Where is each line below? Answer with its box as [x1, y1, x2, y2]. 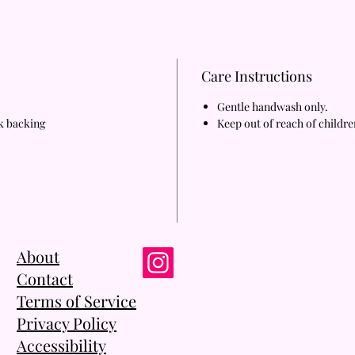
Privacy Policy [17, 311, 116, 334]
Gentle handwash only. [217, 98, 328, 114]
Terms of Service [17, 289, 136, 311]
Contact [17, 267, 73, 289]
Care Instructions [201, 66, 312, 86]
